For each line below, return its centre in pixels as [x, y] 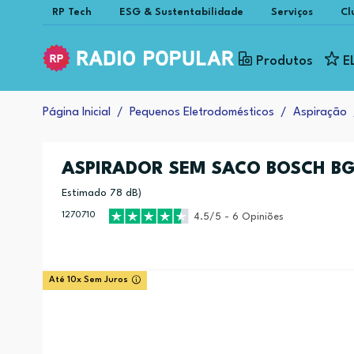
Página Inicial [76, 113]
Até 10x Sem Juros [88, 281]
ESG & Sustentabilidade [181, 12]
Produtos [284, 61]
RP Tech [72, 12]
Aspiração [320, 113]
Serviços [292, 12]
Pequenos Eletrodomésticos [201, 113]
